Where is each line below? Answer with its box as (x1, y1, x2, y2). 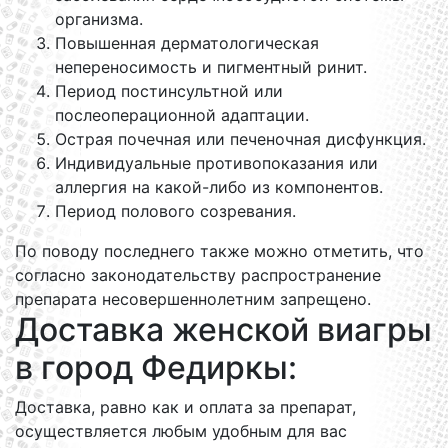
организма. (55, 9, 143, 29)
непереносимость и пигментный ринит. (55, 57, 367, 77)
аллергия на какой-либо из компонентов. (55, 177, 383, 197)
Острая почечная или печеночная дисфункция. (55, 129, 426, 149)
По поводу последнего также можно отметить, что (15, 241, 424, 261)
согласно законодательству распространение (15, 265, 381, 285)
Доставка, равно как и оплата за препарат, (15, 397, 356, 417)
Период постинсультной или (55, 81, 283, 101)
